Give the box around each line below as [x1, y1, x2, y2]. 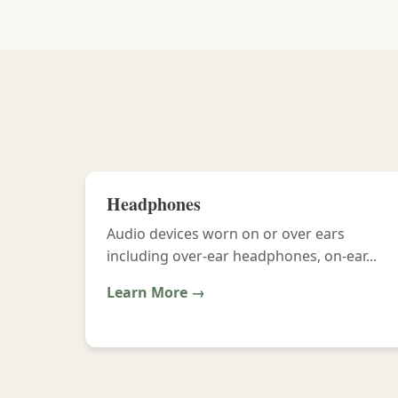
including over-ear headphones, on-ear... [107, 246, 377, 266]
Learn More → [107, 283, 205, 302]
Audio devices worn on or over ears [107, 224, 345, 243]
